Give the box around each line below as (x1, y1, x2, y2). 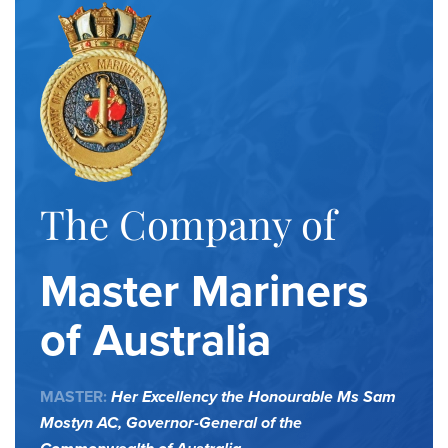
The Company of (40, 197, 336, 251)
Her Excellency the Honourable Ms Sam (111, 385, 396, 409)
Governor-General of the (126, 411, 302, 435)
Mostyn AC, (40, 411, 126, 435)
